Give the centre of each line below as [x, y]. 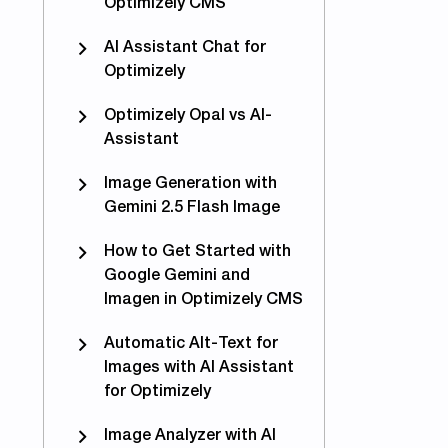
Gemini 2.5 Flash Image [192, 208]
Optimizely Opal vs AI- [188, 116]
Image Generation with [190, 184]
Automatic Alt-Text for [191, 344]
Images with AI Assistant [199, 368]
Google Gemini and [177, 276]
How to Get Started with [197, 252]
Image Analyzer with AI [190, 436]
